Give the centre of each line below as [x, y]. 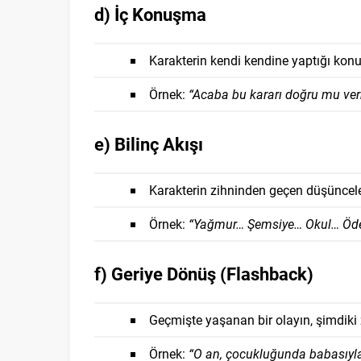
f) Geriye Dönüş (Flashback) [204, 274]
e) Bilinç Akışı [149, 144]
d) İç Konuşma [150, 14]
